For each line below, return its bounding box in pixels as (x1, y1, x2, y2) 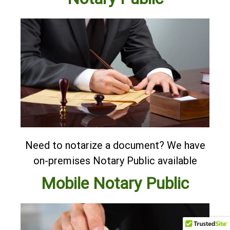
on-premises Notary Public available (33, 155, 197, 167)
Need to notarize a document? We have (25, 139, 205, 152)
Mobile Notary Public (41, 174, 189, 194)
